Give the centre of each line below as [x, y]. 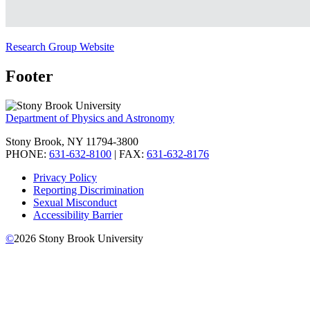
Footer [29, 76]
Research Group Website [60, 46]
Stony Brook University [90, 238]
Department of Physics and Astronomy [90, 118]
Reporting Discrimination [89, 190]
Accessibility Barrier [78, 215]
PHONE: [27, 154]
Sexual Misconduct [75, 202]
